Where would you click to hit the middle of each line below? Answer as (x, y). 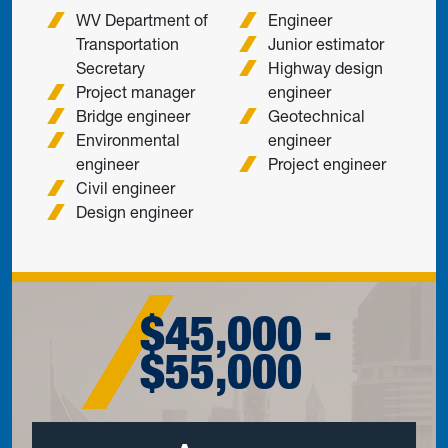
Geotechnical (316, 116)
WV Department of (142, 20)
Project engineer (327, 164)
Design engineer (134, 212)
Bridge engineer (133, 116)
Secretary (110, 68)
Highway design (325, 68)
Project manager (135, 92)
